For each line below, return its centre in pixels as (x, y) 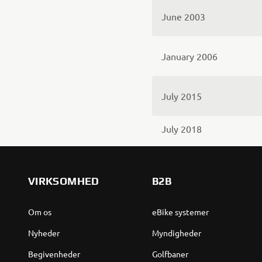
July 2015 (200, 96)
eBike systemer (180, 212)
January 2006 (189, 56)
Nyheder (44, 233)
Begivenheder (54, 254)
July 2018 (182, 129)
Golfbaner (170, 254)
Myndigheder (176, 233)
